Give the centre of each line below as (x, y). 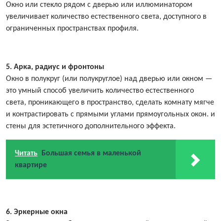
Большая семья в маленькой (91, 154)
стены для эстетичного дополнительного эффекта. (91, 127)
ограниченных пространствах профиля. (72, 29)
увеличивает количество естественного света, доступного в (106, 17)
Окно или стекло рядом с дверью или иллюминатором (99, 5)
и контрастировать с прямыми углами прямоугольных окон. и (110, 115)
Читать (26, 154)
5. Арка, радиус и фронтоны (55, 67)
